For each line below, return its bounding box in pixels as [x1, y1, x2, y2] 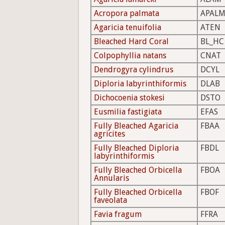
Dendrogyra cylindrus [94, 65, 173, 75]
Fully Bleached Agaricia [94, 121, 178, 131]
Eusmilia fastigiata [94, 107, 162, 117]
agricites [94, 129, 125, 139]
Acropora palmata [94, 9, 159, 19]
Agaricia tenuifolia [94, 23, 161, 33]
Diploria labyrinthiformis [94, 79, 186, 89]
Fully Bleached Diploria [94, 143, 179, 153]
